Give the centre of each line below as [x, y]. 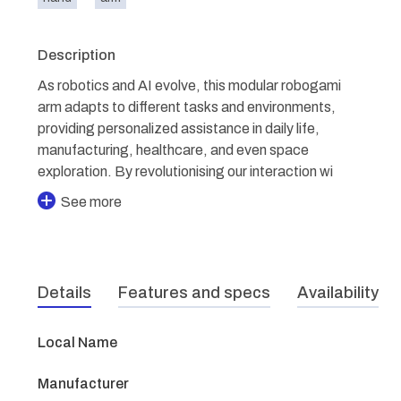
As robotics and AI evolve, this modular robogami [189, 85]
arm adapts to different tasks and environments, [187, 107]
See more [91, 202]
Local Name [77, 342]
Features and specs [194, 293]
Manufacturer [83, 384]
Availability [338, 293]
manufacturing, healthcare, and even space [173, 150]
